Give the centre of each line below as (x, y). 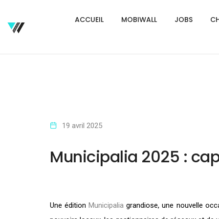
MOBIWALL (139, 20)
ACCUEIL (89, 20)
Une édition (69, 206)
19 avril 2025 (82, 126)
